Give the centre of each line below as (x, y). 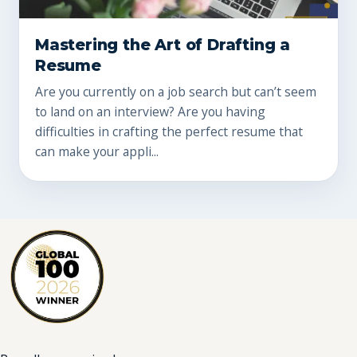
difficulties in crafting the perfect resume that (169, 132)
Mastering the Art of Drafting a (163, 45)
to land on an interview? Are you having (150, 112)
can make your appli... (97, 152)
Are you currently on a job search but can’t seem (176, 92)
